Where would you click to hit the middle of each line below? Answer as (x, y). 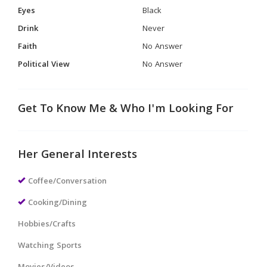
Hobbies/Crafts (47, 225)
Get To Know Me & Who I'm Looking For (126, 110)
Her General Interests (77, 156)
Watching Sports (50, 246)
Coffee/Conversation (67, 182)
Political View (44, 65)
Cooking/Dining (58, 203)
